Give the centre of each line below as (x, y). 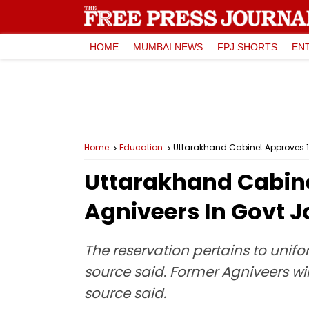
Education (141, 147)
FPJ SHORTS (247, 47)
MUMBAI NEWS (168, 47)
